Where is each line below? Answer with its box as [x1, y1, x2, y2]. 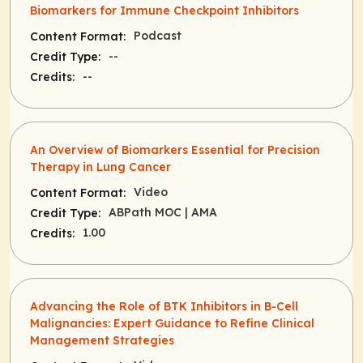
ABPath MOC [109, 205, 185, 220]
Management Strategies [30, 333, 174, 348]
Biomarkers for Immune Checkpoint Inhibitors [30, 3, 299, 19]
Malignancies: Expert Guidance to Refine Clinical [30, 316, 314, 331]
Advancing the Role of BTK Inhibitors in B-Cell [30, 299, 298, 314]
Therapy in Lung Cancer [30, 160, 171, 175]
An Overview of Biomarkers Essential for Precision [30, 143, 320, 158]
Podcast [134, 28, 181, 44]
